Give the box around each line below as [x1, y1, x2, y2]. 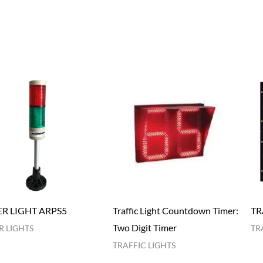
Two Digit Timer [113, 222, 177, 234]
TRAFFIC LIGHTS [113, 241, 176, 251]
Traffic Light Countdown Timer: [113, 205, 239, 217]
